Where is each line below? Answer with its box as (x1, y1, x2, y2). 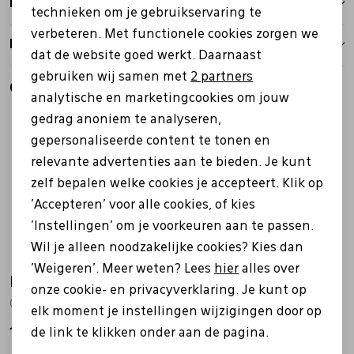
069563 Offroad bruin (186, 298, 303, 310)
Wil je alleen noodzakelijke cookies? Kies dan (31, 241, 303, 254)
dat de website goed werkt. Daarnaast (31, 49, 262, 62)
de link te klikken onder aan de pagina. (31, 326, 269, 340)
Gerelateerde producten (9, 80, 203, 96)
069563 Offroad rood (9, 298, 125, 310)
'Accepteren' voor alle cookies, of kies (31, 198, 255, 212)
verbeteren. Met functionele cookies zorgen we (31, 28, 318, 41)
